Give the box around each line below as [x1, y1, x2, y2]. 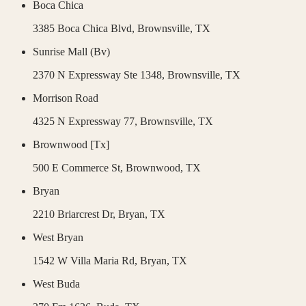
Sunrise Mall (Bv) [33, 46, 110, 58]
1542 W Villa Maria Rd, [33, 255, 140, 267]
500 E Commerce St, [33, 162, 126, 174]
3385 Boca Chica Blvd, [33, 23, 137, 35]
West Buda [33, 278, 80, 290]
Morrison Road [33, 92, 98, 105]
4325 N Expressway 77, [33, 115, 140, 128]
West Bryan [33, 232, 83, 244]
